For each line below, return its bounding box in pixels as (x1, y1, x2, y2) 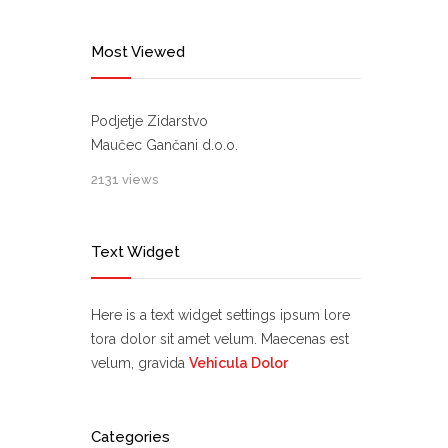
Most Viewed (91, 43, 185, 61)
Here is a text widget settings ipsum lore (91, 307, 350, 323)
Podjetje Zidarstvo (91, 113, 208, 129)
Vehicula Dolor (189, 355, 288, 371)
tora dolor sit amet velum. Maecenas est (91, 331, 349, 347)
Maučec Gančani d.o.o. (91, 137, 238, 153)
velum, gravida (91, 355, 189, 371)
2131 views (91, 172, 158, 187)
